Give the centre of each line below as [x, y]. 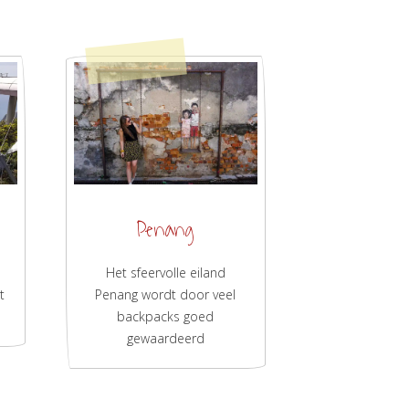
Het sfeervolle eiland [165, 273]
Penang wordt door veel [166, 295]
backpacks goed [166, 317]
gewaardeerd [165, 339]
